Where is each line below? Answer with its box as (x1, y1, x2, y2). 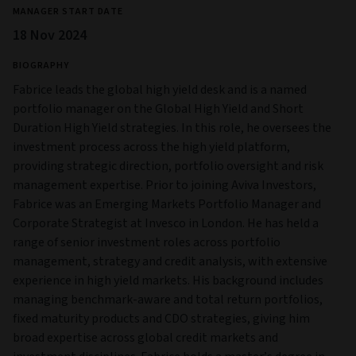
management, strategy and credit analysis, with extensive (13, 252, 327, 270)
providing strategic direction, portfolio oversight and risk (13, 157, 323, 175)
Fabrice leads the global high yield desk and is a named (13, 80, 307, 99)
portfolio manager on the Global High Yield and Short (13, 99, 304, 118)
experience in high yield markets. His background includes (13, 271, 323, 289)
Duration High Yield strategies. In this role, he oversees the (13, 118, 331, 137)
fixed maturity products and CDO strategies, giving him (13, 309, 310, 327)
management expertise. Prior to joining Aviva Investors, (13, 176, 316, 194)
